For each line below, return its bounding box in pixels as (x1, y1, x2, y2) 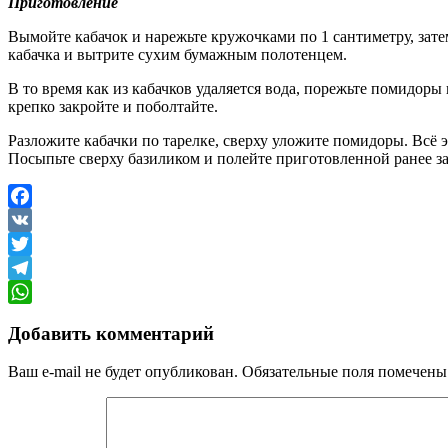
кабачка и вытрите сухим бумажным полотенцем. (8, 45, 347, 63)
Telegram (8, 282, 67, 300)
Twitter (8, 258, 53, 276)
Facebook (8, 210, 70, 228)
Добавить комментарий (8, 322, 214, 344)
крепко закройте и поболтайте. (8, 97, 218, 115)
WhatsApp (8, 306, 76, 324)
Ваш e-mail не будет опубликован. (8, 363, 238, 381)
